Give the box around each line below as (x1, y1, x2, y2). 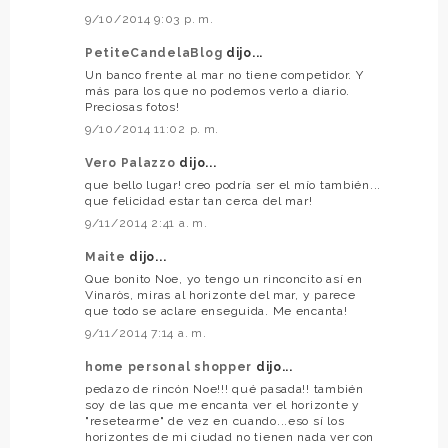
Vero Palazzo (85, 155, 180, 170)
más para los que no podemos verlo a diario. (85, 83, 350, 98)
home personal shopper (85, 359, 256, 374)
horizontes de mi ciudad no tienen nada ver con (85, 429, 375, 444)
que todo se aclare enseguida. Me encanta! (85, 303, 348, 318)
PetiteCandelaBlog (85, 45, 226, 60)
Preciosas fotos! (85, 99, 180, 114)
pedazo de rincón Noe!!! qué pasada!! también (85, 381, 364, 396)
